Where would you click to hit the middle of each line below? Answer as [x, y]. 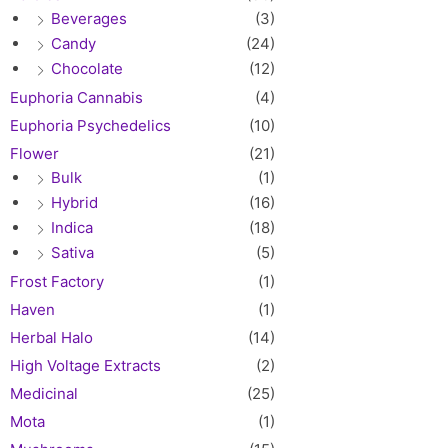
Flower [34, 153]
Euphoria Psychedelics [90, 125]
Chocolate [87, 68]
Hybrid [74, 202]
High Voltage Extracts [85, 365]
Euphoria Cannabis [76, 97]
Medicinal [44, 393]
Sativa [72, 252]
